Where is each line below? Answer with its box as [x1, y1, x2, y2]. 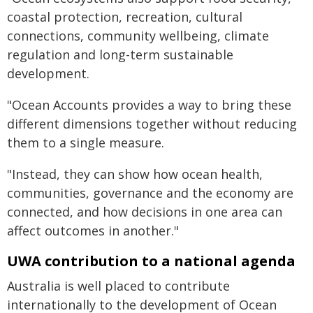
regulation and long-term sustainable [7, 46, 233, 63]
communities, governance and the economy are [7, 184, 293, 201]
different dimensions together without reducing [7, 115, 297, 132]
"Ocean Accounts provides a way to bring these [7, 96, 291, 113]
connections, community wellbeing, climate [7, 27, 269, 44]
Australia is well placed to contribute [7, 277, 230, 294]
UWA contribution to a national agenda [7, 252, 296, 270]
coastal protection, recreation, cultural [7, 8, 242, 25]
